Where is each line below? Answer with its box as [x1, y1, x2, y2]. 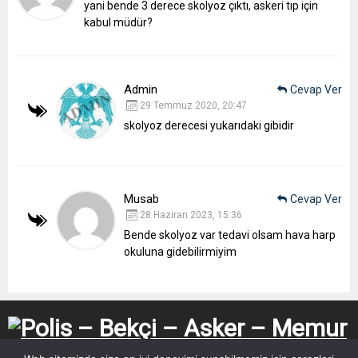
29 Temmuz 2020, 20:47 [140, 99, 247, 111]
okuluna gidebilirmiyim [124, 245, 237, 258]
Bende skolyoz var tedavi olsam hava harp [124, 228, 336, 241]
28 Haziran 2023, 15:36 [140, 209, 242, 221]
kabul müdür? [84, 15, 153, 29]
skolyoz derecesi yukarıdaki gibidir [124, 118, 294, 132]
